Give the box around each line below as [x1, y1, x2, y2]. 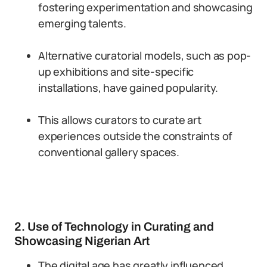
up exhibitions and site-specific [38, 64, 194, 79]
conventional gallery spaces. [38, 145, 179, 159]
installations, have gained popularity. [38, 80, 219, 95]
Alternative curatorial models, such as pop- [38, 48, 252, 63]
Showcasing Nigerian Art [14, 234, 150, 247]
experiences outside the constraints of [38, 129, 233, 143]
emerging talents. [38, 16, 126, 30]
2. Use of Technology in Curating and [14, 220, 214, 233]
